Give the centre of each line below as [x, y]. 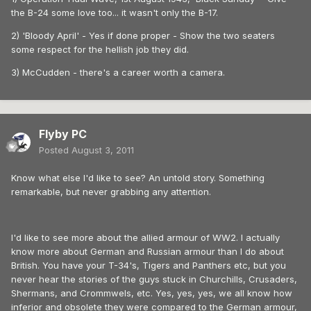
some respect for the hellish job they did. [100, 50]
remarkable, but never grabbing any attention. [111, 192]
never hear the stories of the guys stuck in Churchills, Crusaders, [154, 279]
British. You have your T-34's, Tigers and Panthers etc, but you [149, 266]
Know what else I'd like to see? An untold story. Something [138, 178]
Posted [55, 150]
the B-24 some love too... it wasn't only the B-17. [115, 13]
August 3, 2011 [103, 150]
